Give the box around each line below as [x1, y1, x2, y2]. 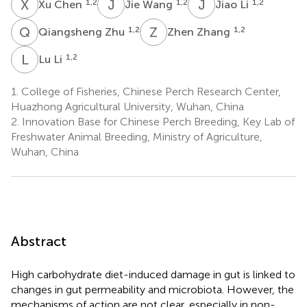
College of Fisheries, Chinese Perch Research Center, [19, 84, 281, 98]
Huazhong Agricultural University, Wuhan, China [11, 99, 244, 113]
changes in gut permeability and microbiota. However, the [11, 282, 294, 296]
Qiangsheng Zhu [38, 25, 127, 38]
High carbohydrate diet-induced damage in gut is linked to [11, 267, 295, 281]
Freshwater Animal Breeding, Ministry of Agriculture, [11, 130, 262, 143]
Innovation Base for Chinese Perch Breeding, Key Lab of [19, 114, 295, 128]
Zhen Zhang [167, 25, 233, 38]
